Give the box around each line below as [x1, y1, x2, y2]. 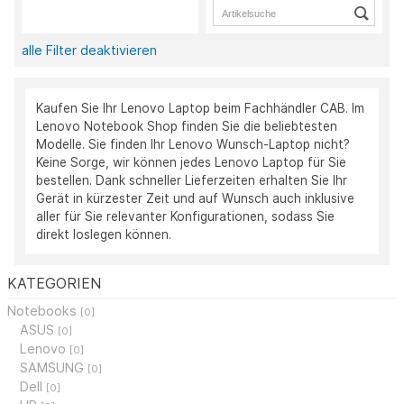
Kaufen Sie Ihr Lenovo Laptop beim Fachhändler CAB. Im [36, 101, 364, 116]
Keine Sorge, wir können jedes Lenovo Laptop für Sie [36, 155, 346, 170]
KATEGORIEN [7, 274, 101, 293]
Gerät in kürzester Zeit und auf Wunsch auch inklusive [36, 191, 354, 207]
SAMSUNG [20, 359, 88, 375]
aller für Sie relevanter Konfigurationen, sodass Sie [36, 209, 335, 225]
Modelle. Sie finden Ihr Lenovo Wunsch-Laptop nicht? [36, 137, 350, 152]
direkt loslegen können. [36, 227, 171, 243]
